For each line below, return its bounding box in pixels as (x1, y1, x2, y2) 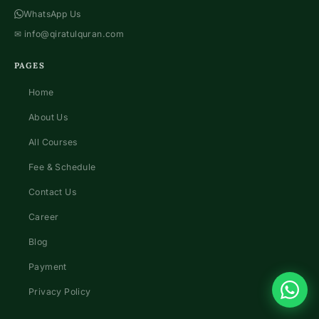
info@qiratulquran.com (23, 28, 125, 40)
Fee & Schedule (28, 162, 96, 173)
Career (28, 211, 59, 223)
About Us (28, 112, 68, 123)
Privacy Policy (28, 286, 91, 298)
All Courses (28, 137, 78, 148)
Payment (28, 261, 67, 273)
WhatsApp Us (23, 9, 81, 20)
